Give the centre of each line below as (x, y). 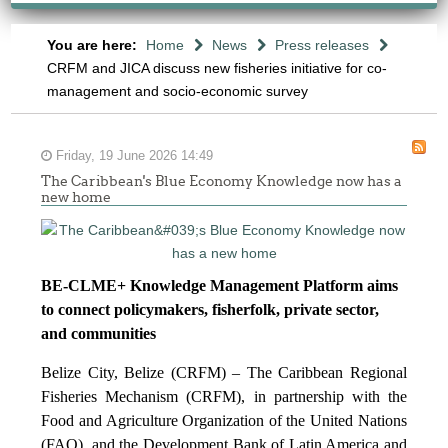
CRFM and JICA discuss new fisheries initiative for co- (216, 68)
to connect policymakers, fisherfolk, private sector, (210, 309)
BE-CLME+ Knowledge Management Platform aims (220, 285)
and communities (99, 333)
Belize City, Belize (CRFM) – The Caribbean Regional (224, 372)
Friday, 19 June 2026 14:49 (133, 156)
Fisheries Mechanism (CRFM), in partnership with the (224, 396)
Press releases (321, 45)
